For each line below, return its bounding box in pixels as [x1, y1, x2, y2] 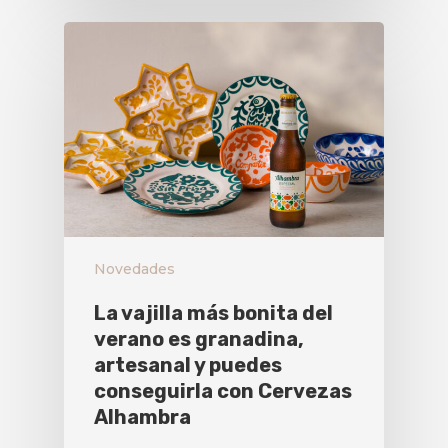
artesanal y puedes [94, 353, 282, 378]
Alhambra [94, 405, 191, 430]
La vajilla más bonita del [94, 301, 333, 326]
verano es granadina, [94, 327, 304, 352]
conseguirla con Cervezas [94, 379, 352, 404]
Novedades [94, 260, 175, 279]
